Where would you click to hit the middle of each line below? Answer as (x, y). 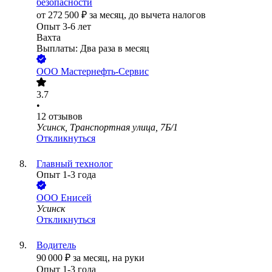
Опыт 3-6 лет (64, 27)
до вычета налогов (167, 15)
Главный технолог (75, 164)
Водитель (56, 245)
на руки (128, 258)
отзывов (66, 117)
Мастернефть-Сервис (105, 72)
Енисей (76, 198)
